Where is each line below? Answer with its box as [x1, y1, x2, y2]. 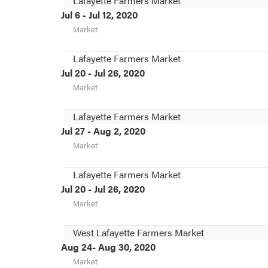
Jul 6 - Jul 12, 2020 [61, 7, 138, 22]
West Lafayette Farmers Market [73, 225, 204, 239]
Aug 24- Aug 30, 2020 [61, 239, 156, 254]
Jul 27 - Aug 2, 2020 [61, 123, 145, 138]
